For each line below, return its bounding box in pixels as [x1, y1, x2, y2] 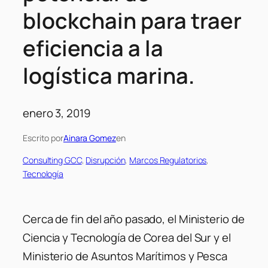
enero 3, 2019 [23, 105, 90, 121]
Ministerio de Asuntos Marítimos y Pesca [23, 248, 228, 264]
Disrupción [86, 154, 126, 166]
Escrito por [23, 132, 63, 144]
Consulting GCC [23, 154, 82, 166]
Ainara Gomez [63, 132, 116, 144]
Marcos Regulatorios [129, 154, 207, 166]
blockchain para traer [23, 5, 242, 36]
